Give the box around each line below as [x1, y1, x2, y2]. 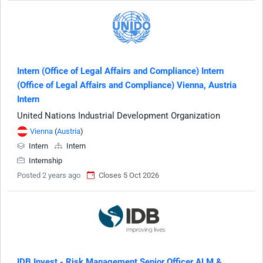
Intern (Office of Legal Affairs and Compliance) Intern [17, 65, 224, 76]
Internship [27, 156, 62, 165]
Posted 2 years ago [17, 170, 80, 180]
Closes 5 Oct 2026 [99, 170, 159, 180]
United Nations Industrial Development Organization [17, 110, 220, 121]
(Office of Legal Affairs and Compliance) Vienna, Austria [17, 79, 237, 90]
